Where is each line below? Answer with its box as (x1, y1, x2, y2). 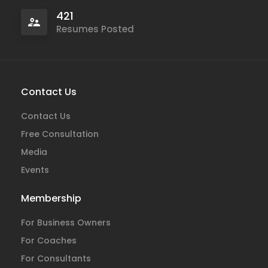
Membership (21, 191, 81, 205)
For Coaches (21, 234, 77, 246)
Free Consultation (21, 128, 99, 140)
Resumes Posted (56, 23, 134, 35)
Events (21, 164, 49, 176)
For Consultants (21, 252, 91, 264)
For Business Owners (21, 217, 111, 229)
